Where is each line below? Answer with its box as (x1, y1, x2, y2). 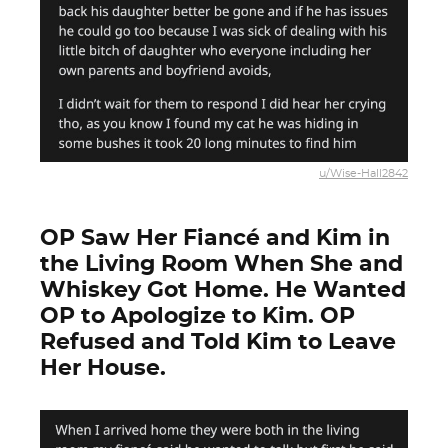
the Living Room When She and (40, 253, 403, 275)
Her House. (40, 357, 166, 379)
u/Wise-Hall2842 (319, 167, 408, 179)
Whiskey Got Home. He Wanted (40, 279, 406, 301)
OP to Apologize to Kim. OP (40, 305, 355, 327)
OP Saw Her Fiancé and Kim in (40, 227, 390, 249)
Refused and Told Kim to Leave (40, 331, 396, 353)
